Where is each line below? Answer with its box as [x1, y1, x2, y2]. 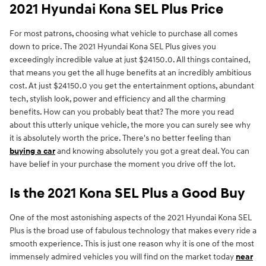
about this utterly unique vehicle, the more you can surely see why [9, 120, 251, 131]
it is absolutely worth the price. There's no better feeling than [9, 133, 231, 144]
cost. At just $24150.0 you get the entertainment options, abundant [9, 81, 254, 91]
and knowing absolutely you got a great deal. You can [55, 146, 249, 157]
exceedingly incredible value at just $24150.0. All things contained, [9, 55, 250, 65]
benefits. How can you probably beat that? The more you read [9, 107, 234, 118]
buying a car [9, 146, 55, 157]
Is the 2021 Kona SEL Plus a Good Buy [9, 185, 245, 203]
